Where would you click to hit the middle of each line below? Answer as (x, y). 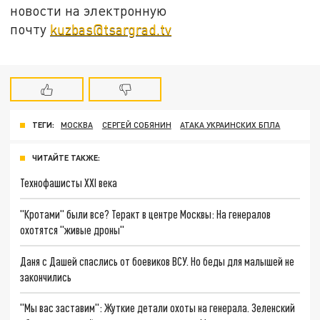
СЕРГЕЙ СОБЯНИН (136, 125)
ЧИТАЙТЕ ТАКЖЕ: (66, 158)
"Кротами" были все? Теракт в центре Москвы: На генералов (146, 214)
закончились (46, 276)
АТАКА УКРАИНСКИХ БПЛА (230, 125)
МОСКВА (77, 125)
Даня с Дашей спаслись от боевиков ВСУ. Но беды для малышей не (157, 261)
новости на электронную (89, 10)
